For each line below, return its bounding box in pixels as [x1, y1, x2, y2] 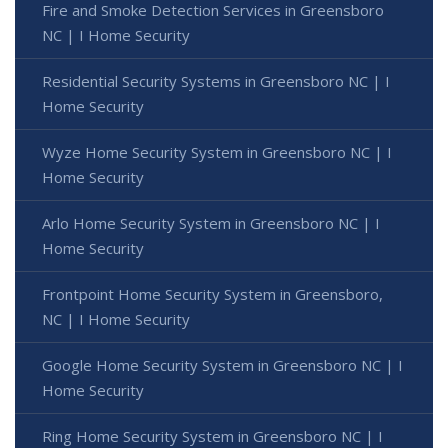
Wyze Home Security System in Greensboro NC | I [42, 142, 392, 163]
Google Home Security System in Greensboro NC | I [42, 355, 403, 376]
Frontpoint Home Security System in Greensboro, [42, 284, 383, 305]
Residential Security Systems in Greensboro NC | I [42, 71, 390, 92]
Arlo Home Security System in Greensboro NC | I [42, 213, 380, 234]
